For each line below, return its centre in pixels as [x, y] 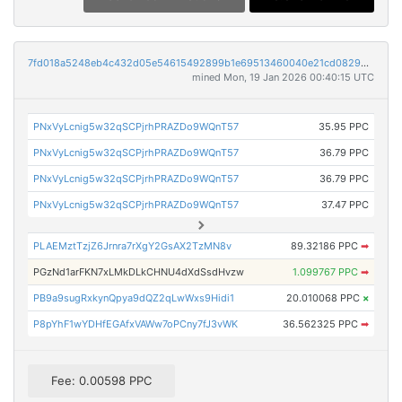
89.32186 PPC [325, 245]
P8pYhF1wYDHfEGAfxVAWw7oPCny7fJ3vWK [136, 323]
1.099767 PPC [326, 271]
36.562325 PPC [321, 323]
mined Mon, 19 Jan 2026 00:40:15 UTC [283, 77]
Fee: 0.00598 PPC [101, 380]
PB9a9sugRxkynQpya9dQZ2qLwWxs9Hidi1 [134, 297]
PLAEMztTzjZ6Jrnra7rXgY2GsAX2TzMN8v [133, 245]
